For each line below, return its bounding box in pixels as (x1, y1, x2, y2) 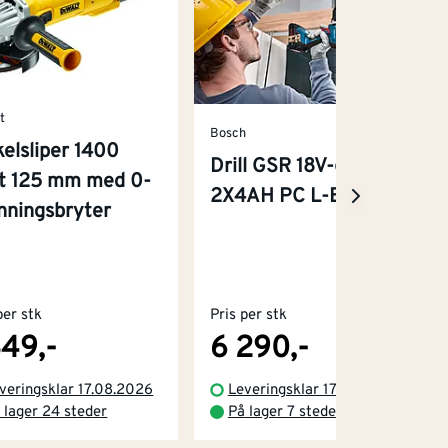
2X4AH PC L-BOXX (209, 184, 380, 211)
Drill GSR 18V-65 (209, 154, 358, 181)
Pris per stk (209, 305, 287, 325)
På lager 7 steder (227, 402, 342, 422)
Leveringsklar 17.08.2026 (227, 380, 398, 400)
